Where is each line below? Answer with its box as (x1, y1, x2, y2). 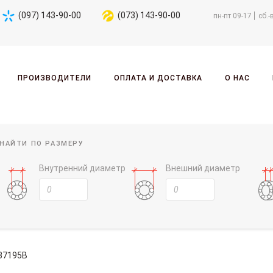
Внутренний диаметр (38, 163, 126, 173)
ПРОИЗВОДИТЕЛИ (17, 73, 91, 82)
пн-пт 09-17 (213, 11, 252, 20)
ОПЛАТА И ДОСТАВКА (113, 73, 202, 82)
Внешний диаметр (166, 163, 241, 173)
